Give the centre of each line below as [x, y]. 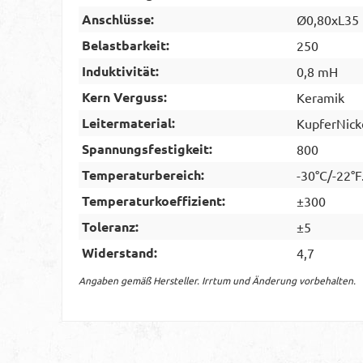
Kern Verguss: [124, 96]
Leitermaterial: [128, 122]
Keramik [320, 97]
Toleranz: [110, 226]
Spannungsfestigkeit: [147, 148]
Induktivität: [120, 70]
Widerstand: [120, 252]
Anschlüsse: [118, 19]
